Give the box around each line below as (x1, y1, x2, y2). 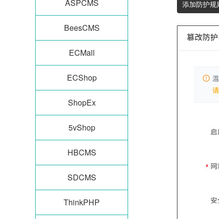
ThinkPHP (64, 197, 100, 208)
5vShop (68, 122, 95, 133)
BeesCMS (64, 22, 100, 33)
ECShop (66, 72, 97, 83)
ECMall (68, 47, 95, 58)
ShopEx (67, 97, 96, 108)
